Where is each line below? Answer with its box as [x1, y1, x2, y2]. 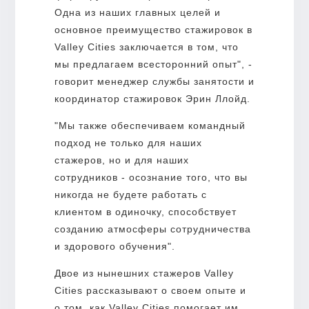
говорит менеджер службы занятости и [54, 75, 255, 87]
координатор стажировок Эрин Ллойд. [54, 92, 250, 104]
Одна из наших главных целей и [54, 6, 221, 18]
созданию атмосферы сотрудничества [54, 223, 251, 235]
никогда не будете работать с [54, 188, 207, 200]
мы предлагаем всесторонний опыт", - [54, 58, 252, 70]
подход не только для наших [54, 137, 202, 148]
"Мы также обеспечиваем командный [54, 119, 246, 131]
